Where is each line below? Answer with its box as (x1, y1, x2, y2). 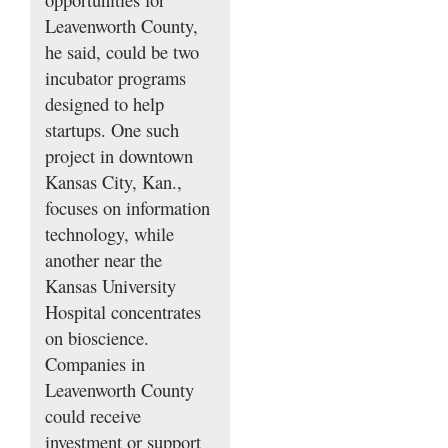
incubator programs (45, 65, 186, 91)
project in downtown (45, 143, 193, 169)
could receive (45, 403, 141, 429)
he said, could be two (45, 39, 199, 65)
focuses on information (45, 195, 210, 221)
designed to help (45, 91, 164, 117)
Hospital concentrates (45, 299, 201, 325)
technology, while (45, 221, 174, 247)
